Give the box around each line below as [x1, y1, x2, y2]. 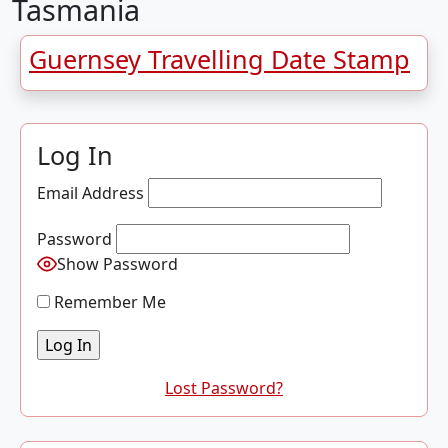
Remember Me [50, 291, 166, 313]
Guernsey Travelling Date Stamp [29, 42, 410, 76]
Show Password [57, 253, 178, 275]
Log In [37, 138, 113, 172]
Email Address [37, 182, 144, 204]
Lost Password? [165, 377, 283, 399]
